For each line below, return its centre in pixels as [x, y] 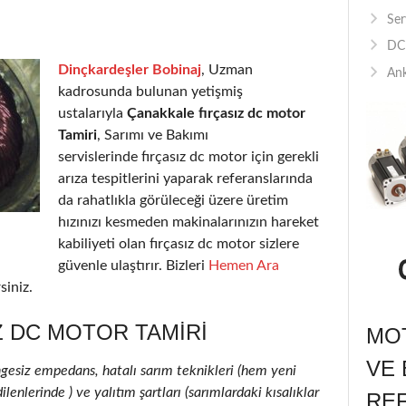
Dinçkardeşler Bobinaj [130, 69]
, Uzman [227, 69]
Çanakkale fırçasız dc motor [216, 113]
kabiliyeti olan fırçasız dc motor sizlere [179, 243]
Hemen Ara [244, 265]
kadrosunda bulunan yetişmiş [150, 91]
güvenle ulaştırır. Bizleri [133, 265]
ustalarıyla [92, 113]
